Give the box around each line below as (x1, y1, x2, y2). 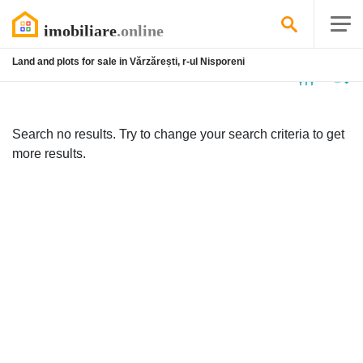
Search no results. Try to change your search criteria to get (12, 127, 344, 141)
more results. (12, 147, 86, 160)
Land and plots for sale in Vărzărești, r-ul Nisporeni (12, 56, 245, 67)
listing (30, 68, 74, 82)
